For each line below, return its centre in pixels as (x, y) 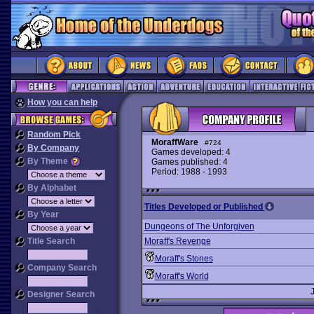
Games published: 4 (189, 162)
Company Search (61, 268)
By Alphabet (51, 188)
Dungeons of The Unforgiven (199, 226)
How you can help (62, 102)
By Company (53, 148)
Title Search (50, 241)
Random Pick (54, 135)
